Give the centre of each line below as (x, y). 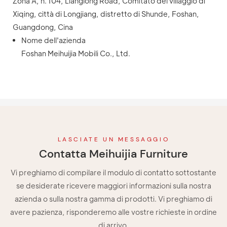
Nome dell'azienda (53, 40)
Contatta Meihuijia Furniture (113, 154)
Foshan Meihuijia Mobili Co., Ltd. (75, 53)
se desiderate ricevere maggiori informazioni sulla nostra (113, 185)
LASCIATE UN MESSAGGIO (113, 139)
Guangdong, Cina (43, 27)
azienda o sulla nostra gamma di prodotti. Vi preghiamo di (113, 198)
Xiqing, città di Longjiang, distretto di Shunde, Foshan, (106, 14)
